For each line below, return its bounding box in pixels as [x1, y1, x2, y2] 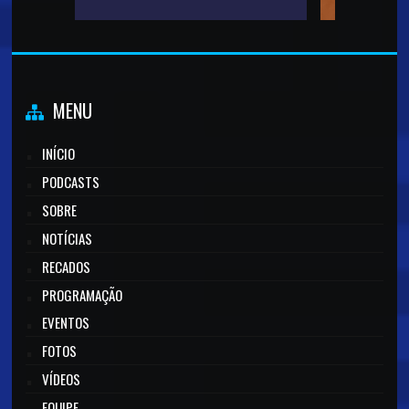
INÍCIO [42, 143, 76, 164]
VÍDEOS [42, 369, 81, 390]
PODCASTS [42, 172, 100, 193]
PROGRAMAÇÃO [42, 285, 123, 306]
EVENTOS [42, 312, 90, 333]
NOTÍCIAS [42, 228, 93, 249]
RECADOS [42, 257, 91, 278]
